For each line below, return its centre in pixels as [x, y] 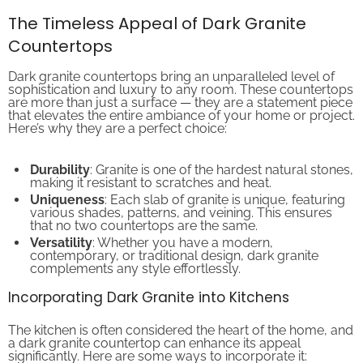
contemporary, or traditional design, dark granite [174, 242]
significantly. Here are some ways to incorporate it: [158, 343]
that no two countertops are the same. [144, 212]
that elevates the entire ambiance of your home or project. [181, 102]
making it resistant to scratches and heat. [151, 169]
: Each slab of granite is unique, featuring [225, 186]
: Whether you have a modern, [183, 229]
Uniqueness [67, 186]
